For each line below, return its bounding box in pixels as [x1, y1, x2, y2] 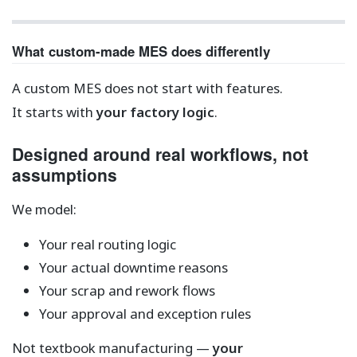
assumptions [12, 162, 117, 186]
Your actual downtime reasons [38, 257, 228, 277]
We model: [12, 199, 76, 218]
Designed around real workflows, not [12, 141, 308, 166]
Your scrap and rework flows [38, 280, 215, 300]
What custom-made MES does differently [12, 41, 270, 61]
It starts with [12, 102, 96, 121]
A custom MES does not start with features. [12, 78, 283, 97]
